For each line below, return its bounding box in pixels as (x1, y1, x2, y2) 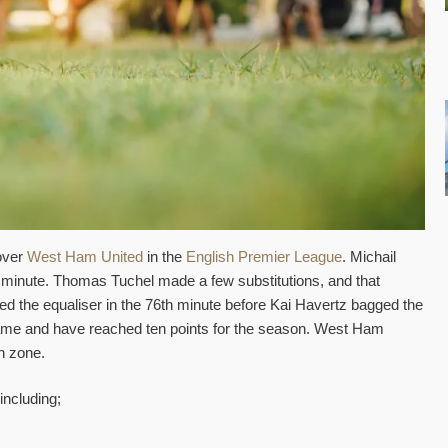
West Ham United (27, 247, 143, 265)
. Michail (342, 247, 396, 265)
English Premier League (186, 247, 342, 265)
